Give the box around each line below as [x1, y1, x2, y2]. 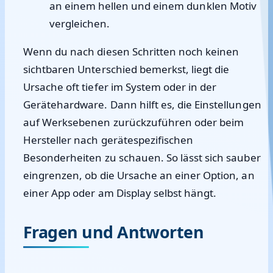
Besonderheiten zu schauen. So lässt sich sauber [23, 151, 261, 165]
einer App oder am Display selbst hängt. [23, 186, 217, 200]
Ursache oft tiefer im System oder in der [23, 80, 217, 94]
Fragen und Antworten [23, 221, 204, 243]
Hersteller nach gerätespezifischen [23, 133, 194, 147]
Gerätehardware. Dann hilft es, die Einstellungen [23, 97, 261, 112]
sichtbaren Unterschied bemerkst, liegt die [23, 62, 230, 76]
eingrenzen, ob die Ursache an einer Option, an [23, 168, 255, 182]
